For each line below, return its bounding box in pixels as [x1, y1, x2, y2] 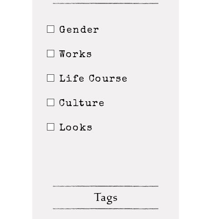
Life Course [59, 74, 128, 85]
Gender [59, 25, 100, 36]
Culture [59, 99, 105, 109]
